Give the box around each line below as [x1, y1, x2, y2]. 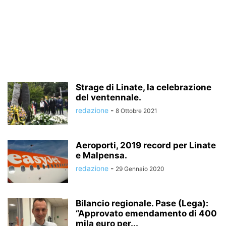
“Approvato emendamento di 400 [76, 208, 217, 218]
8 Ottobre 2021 [116, 107, 157, 115]
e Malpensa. [76, 150, 127, 160]
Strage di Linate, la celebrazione [76, 82, 211, 92]
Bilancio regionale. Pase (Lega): [76, 198, 208, 208]
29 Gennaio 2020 [116, 165, 164, 173]
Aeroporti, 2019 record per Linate [76, 140, 216, 150]
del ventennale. [76, 92, 141, 102]
